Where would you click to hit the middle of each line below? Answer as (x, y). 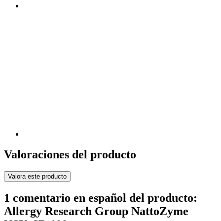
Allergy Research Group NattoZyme (96, 211)
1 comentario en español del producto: (101, 198)
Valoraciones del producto (70, 155)
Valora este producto (37, 177)
